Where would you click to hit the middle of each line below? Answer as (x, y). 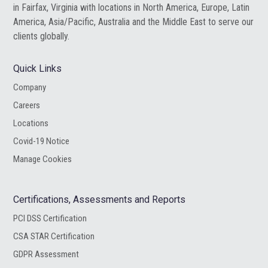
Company (30, 87)
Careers (27, 105)
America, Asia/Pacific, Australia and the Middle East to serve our (134, 22)
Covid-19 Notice (42, 141)
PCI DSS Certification (50, 218)
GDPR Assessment (46, 254)
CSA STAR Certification (54, 236)
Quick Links (38, 68)
